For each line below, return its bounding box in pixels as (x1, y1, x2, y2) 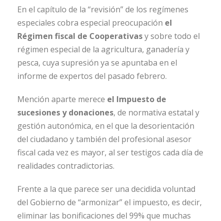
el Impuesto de (107, 94, 166, 105)
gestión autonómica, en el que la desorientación (17, 120, 194, 132)
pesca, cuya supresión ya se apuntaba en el (17, 57, 177, 69)
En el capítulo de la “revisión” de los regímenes (17, 4, 188, 15)
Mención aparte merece (17, 94, 107, 105)
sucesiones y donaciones (17, 107, 113, 118)
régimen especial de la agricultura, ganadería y (17, 44, 189, 55)
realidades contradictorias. (17, 160, 114, 172)
